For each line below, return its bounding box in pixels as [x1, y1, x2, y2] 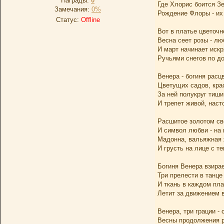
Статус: [55, 16, 81, 23]
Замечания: [54, 5, 91, 13]
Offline [80, 16, 100, 23]
